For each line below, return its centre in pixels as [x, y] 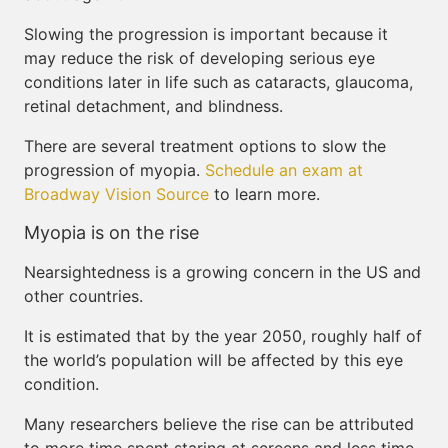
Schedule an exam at [284, 170]
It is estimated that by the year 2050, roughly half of [223, 336]
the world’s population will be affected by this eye [213, 360]
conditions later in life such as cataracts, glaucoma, [218, 82]
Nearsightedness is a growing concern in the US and [222, 272]
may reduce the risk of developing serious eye [199, 58]
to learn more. [264, 194]
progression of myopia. [114, 170]
